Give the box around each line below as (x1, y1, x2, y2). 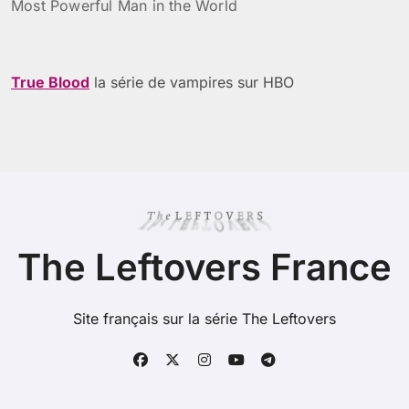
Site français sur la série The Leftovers (73, 309, 336, 329)
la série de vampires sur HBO (89, 73, 294, 92)
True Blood (11, 73, 89, 92)
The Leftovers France (17, 245, 392, 290)
